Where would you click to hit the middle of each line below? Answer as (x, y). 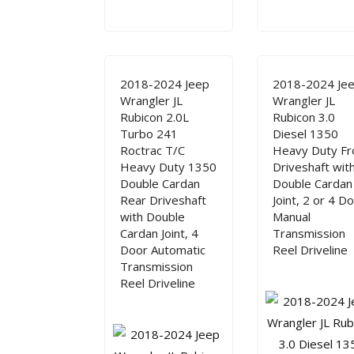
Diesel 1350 (306, 134)
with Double (153, 217)
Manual (292, 217)
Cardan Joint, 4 (159, 233)
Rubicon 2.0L (154, 117)
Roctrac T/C (153, 150)
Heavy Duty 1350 (168, 167)
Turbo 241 (149, 134)
